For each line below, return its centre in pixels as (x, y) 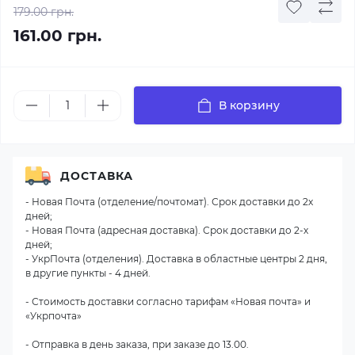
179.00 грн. (44, 12)
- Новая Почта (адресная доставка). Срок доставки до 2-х (167, 230)
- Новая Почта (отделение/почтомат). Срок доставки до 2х (169, 202)
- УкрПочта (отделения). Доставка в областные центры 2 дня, (176, 259)
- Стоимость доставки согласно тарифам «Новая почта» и (168, 302)
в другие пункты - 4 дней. (88, 273)
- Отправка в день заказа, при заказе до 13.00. (137, 344)
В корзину (249, 105)
